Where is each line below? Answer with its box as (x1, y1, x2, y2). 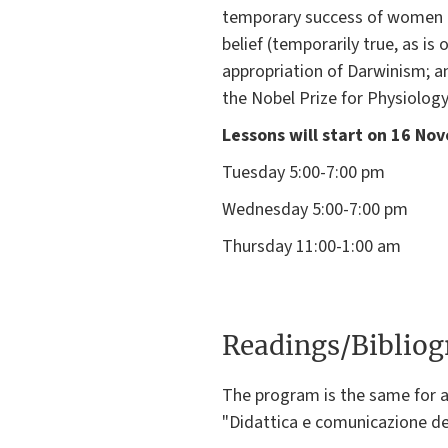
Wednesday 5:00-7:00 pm (222, 197, 408, 222)
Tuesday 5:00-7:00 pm (222, 160, 385, 185)
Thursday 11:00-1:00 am (222, 234, 401, 259)
